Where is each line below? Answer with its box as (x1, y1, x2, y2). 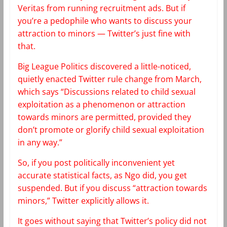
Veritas (17, 2, 45, 14)
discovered (90, 60, 132, 72)
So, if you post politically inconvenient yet (17, 157, 175, 168)
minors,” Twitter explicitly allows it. (17, 195, 149, 206)
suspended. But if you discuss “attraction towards (17, 182, 207, 194)
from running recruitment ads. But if (44, 2, 185, 14)
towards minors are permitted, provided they (17, 111, 191, 123)
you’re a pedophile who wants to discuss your (17, 15, 192, 26)
